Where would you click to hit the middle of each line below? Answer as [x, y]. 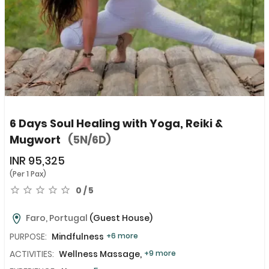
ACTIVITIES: [32, 254]
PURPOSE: [28, 237]
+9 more [160, 253]
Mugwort [36, 140]
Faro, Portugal [57, 218]
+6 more [122, 236]
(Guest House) [121, 218]
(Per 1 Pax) [28, 174]
